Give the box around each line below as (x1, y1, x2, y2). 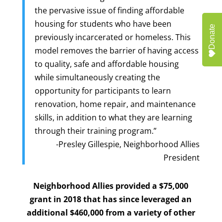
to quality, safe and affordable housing (34, 58, 179, 69)
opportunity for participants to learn (34, 85, 171, 96)
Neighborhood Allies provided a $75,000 (33, 180, 189, 191)
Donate (208, 23, 216, 50)
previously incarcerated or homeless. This (34, 31, 191, 43)
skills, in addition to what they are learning (34, 111, 192, 123)
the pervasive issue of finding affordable (34, 4, 184, 16)
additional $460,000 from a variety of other (26, 207, 195, 218)
